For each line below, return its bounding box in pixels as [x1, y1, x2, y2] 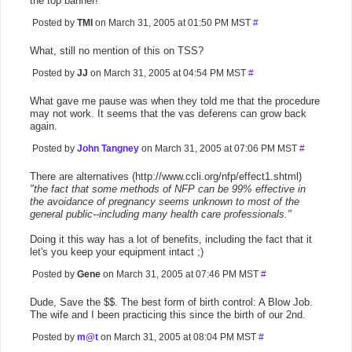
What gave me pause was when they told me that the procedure [30, 95, 320, 107]
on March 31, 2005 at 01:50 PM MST [93, 17, 253, 28]
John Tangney [77, 143, 139, 154]
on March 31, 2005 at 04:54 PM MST [88, 68, 248, 79]
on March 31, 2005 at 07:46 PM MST [101, 269, 261, 280]
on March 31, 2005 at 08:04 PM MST [98, 332, 258, 343]
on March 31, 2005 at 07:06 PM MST [139, 143, 299, 154]
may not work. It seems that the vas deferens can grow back [30, 108, 306, 119]
